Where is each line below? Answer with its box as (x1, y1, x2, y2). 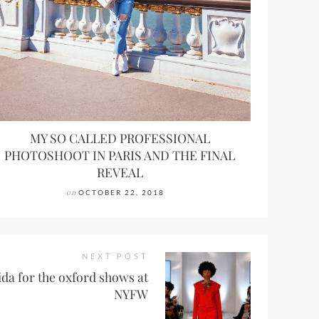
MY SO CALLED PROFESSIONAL (29, 130, 210, 147)
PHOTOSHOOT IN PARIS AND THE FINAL (4, 147, 235, 164)
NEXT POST (82, 251, 148, 261)
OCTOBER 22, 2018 (78, 189, 164, 197)
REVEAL (96, 164, 143, 181)
